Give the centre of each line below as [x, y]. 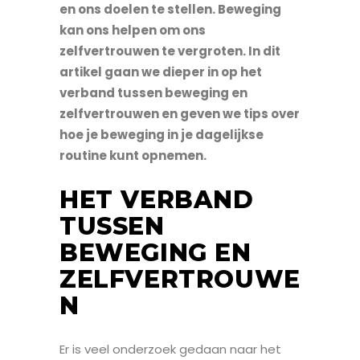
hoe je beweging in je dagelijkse [162, 134]
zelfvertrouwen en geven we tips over [180, 113]
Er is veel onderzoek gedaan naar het [170, 349]
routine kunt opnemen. [133, 155]
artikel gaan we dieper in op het [161, 72]
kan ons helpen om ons [133, 30]
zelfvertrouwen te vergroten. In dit [170, 51]
